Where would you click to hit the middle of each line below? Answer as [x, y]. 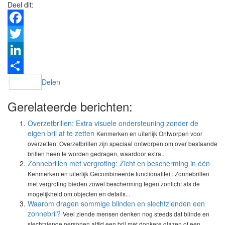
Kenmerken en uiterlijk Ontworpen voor [149, 133]
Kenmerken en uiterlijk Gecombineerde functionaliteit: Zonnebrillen [119, 174]
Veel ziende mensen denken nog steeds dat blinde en [136, 214]
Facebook [23, 34]
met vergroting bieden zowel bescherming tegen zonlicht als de [114, 184]
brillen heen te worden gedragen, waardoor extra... [97, 153]
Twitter [18, 50]
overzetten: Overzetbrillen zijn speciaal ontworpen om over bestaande [123, 143]
